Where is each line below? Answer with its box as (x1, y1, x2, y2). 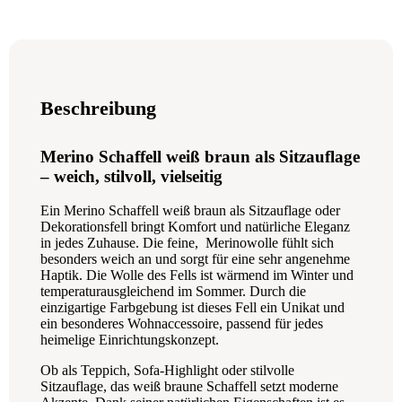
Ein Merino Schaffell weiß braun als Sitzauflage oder (40, 203, 340, 219)
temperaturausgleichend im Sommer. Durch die (40, 284, 306, 300)
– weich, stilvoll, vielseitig (40, 166, 223, 186)
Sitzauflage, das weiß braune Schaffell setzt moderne (40, 379, 338, 395)
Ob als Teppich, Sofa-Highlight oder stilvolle (40, 363, 294, 379)
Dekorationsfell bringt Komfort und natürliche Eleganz (40, 219, 350, 235)
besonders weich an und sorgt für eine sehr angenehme (40, 251, 350, 267)
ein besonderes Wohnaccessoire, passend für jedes (40, 316, 323, 332)
